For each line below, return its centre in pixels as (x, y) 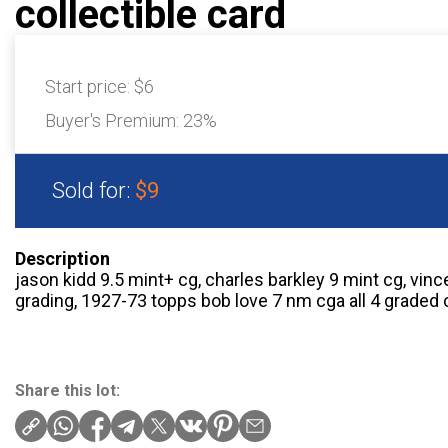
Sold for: (93, 190)
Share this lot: (67, 390)
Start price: (89, 86)
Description (62, 258)
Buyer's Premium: (114, 120)
